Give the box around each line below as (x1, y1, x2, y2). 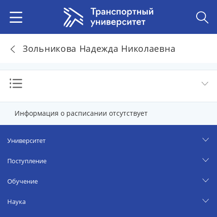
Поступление (7, 156, 46, 165)
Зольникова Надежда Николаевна (23, 42, 176, 54)
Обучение (7, 177, 38, 186)
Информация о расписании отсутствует (15, 108, 148, 118)
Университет (7, 136, 46, 145)
